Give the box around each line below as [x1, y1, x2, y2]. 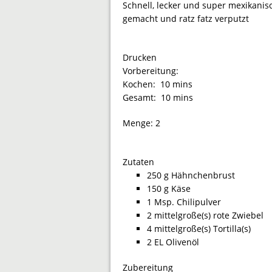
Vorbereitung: [123, 64, 181, 76]
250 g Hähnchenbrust [147, 169, 235, 181]
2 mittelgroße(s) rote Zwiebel [147, 209, 263, 221]
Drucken [123, 51, 157, 63]
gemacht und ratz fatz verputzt [123, 12, 249, 24]
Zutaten [123, 155, 154, 168]
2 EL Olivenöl [147, 236, 199, 248]
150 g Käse [147, 182, 191, 194]
